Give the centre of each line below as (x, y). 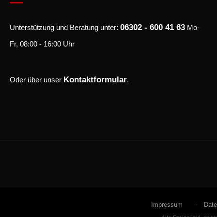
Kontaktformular (95, 80)
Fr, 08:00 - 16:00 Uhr (42, 44)
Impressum (167, 205)
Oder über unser (37, 80)
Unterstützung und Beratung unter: (65, 28)
